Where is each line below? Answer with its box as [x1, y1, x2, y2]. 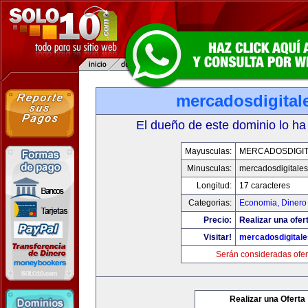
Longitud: [196, 181, 232, 190]
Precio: [203, 215, 232, 225]
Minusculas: [186, 164, 232, 173]
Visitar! [203, 232, 232, 242]
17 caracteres [239, 181, 290, 190]
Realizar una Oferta [230, 294, 305, 304]
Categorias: [188, 198, 232, 208]
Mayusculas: [184, 146, 232, 156]
